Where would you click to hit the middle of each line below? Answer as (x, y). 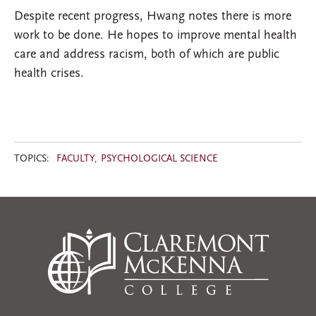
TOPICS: (32, 159)
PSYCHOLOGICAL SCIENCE (159, 159)
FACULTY (75, 159)
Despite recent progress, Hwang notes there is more (153, 17)
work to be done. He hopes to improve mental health (156, 36)
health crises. (51, 74)
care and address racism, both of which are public (147, 55)
